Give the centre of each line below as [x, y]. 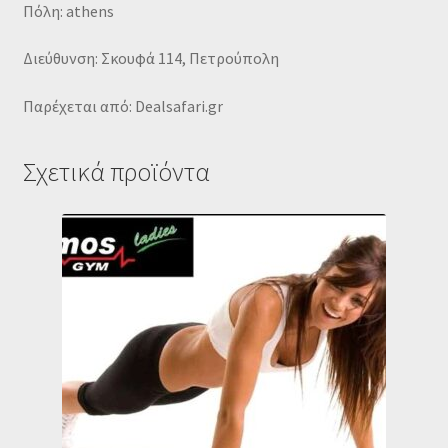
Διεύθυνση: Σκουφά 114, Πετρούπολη [150, 58]
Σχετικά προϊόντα [116, 172]
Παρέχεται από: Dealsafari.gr [122, 105]
